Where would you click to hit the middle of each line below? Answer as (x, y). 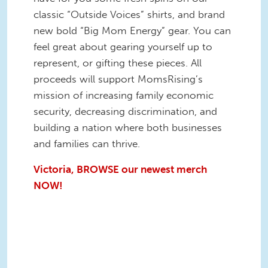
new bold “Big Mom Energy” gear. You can (132, 30)
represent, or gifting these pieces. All (118, 63)
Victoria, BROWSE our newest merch (120, 170)
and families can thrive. (87, 143)
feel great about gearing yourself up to (123, 46)
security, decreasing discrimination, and (125, 111)
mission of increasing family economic (124, 95)
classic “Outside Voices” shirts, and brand (129, 14)
